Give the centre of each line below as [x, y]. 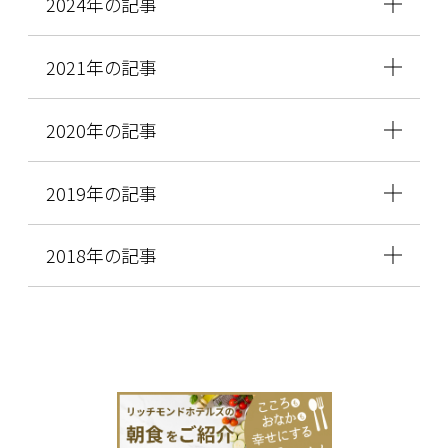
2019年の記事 [101, 192]
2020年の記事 [101, 129]
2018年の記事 [101, 255]
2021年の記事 [101, 66]
